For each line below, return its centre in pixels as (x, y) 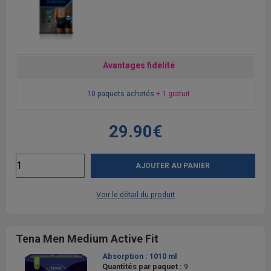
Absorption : (126, 256)
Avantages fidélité (139, 65)
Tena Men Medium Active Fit (87, 238)
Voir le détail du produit (135, 194)
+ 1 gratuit (173, 93)
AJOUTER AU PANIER (173, 165)
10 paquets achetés (121, 93)
